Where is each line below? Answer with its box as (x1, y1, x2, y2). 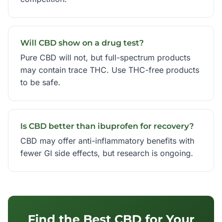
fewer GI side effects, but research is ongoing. (20, 148, 193, 158)
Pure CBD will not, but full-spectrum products (20, 53, 190, 62)
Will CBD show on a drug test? (20, 38, 144, 48)
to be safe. (20, 77, 60, 87)
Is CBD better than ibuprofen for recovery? (20, 121, 194, 131)
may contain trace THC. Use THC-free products (20, 65, 199, 75)
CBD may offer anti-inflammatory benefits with (20, 136, 194, 146)
